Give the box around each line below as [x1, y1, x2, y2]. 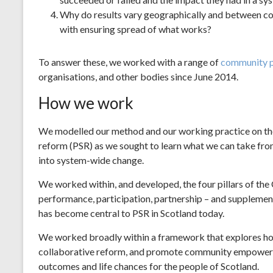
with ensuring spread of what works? [60, 23, 211, 35]
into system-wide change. [38, 154, 144, 166]
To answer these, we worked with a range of [38, 55, 221, 68]
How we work [38, 93, 133, 113]
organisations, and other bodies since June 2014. [38, 70, 238, 82]
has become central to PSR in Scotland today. [38, 207, 224, 219]
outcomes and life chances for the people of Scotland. [38, 260, 259, 272]
